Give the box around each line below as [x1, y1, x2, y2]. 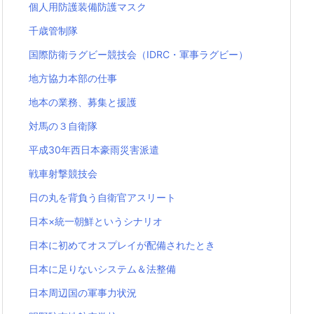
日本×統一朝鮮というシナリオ [29, 215, 163, 228]
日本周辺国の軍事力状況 [29, 287, 137, 299]
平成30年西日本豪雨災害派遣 [29, 144, 159, 156]
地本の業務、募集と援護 [29, 96, 137, 109]
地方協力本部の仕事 [29, 72, 117, 85]
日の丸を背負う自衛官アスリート [29, 191, 176, 204]
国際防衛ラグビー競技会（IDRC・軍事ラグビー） [29, 48, 248, 61]
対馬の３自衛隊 [29, 120, 97, 132]
